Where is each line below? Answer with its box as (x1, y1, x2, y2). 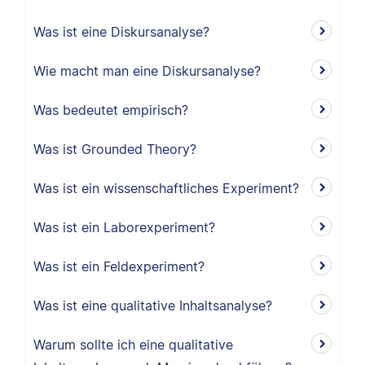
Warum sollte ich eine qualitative (33, 336, 233, 353)
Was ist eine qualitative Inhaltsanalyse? (33, 297, 272, 314)
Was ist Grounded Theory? (33, 141, 196, 157)
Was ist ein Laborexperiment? (33, 219, 215, 235)
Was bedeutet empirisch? (33, 102, 188, 118)
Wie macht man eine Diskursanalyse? (33, 63, 261, 79)
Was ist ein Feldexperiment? (33, 258, 204, 275)
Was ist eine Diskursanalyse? (33, 24, 209, 40)
